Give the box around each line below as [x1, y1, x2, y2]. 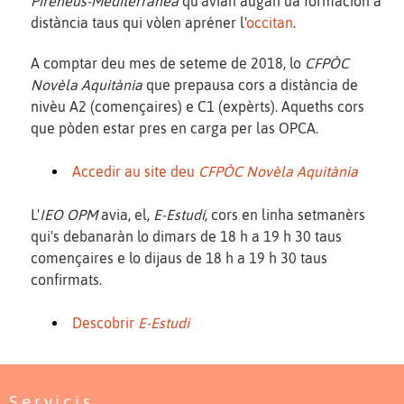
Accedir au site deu [72, 162, 198, 179]
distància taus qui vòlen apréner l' [31, 14, 246, 31]
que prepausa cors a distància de [142, 76, 358, 93]
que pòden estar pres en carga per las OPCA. [31, 119, 318, 136]
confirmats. [31, 271, 102, 288]
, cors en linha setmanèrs [205, 206, 365, 223]
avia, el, [97, 206, 153, 223]
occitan [246, 14, 293, 31]
